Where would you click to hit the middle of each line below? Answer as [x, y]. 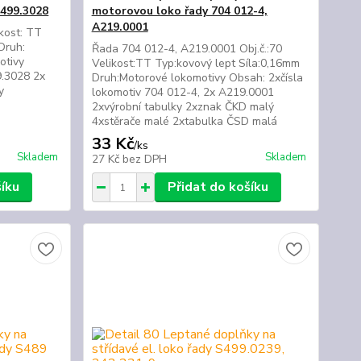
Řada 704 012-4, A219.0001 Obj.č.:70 [187, 49]
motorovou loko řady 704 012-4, [179, 11]
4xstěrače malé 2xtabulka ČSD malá [184, 121]
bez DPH [144, 159]
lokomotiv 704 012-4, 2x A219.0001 [183, 92]
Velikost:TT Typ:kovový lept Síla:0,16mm [195, 63]
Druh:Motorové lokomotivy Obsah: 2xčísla [197, 78]
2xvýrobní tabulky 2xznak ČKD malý [183, 107]
